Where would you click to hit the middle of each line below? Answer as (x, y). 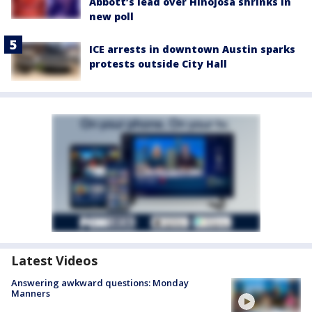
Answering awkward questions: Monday (100, 283)
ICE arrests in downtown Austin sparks (192, 49)
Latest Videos (54, 261)
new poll (111, 16)
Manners (31, 294)
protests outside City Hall (158, 63)
